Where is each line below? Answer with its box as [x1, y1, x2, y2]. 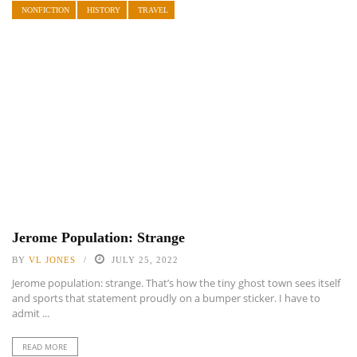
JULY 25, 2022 [112, 254, 178, 265]
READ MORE [22, 340, 68, 352]
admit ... [12, 305, 49, 320]
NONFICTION [22, 6, 69, 14]
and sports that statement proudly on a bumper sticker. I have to [12, 290, 320, 305]
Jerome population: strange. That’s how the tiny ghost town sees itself [12, 275, 340, 290]
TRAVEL [138, 6, 168, 14]
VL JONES [29, 254, 76, 265]
